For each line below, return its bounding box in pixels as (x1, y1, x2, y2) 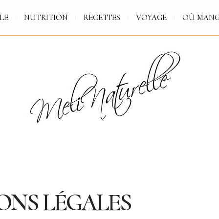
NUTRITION (23, 12, 68, 22)
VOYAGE (135, 12, 167, 22)
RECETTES (83, 12, 120, 22)
